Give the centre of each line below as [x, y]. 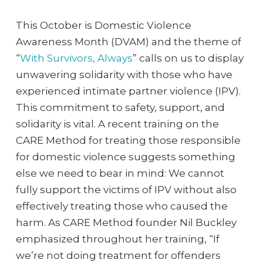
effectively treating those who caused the [122, 206]
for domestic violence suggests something [125, 156]
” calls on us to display [188, 58]
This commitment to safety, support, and [120, 107]
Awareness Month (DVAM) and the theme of [128, 41]
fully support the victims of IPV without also [126, 189]
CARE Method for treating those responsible [128, 140]
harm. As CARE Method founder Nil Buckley [126, 222]
